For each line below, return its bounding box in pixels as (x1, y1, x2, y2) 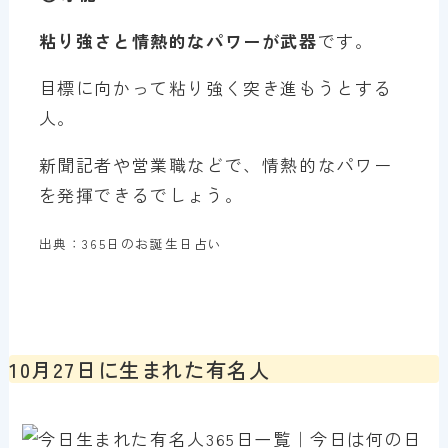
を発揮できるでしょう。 (38, 181, 244, 207)
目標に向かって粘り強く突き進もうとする (38, 74, 393, 100)
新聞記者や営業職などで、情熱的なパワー (38, 151, 393, 177)
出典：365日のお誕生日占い (38, 233, 224, 253)
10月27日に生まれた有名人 (8, 353, 271, 384)
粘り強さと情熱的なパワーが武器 (38, 27, 318, 53)
